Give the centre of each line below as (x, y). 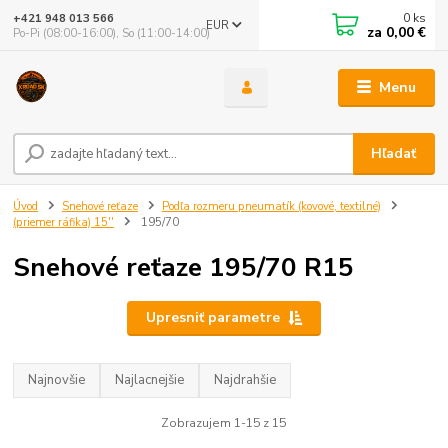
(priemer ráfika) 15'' (64, 223)
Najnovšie (57, 380)
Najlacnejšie (150, 380)
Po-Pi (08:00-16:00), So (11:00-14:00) (112, 33)
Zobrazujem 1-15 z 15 (224, 422)
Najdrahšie (245, 380)
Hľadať (394, 154)
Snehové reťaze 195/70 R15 (184, 267)
